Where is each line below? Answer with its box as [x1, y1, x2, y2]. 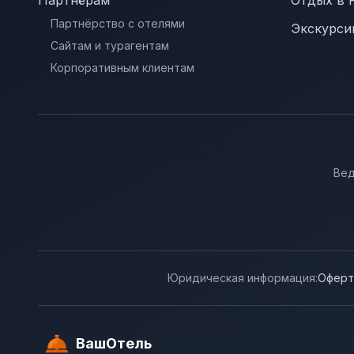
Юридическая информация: [167, 271, 318, 284]
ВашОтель [76, 335, 152, 352]
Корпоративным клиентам [51, 61, 194, 74]
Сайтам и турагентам [51, 39, 169, 52]
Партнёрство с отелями [51, 17, 185, 30]
